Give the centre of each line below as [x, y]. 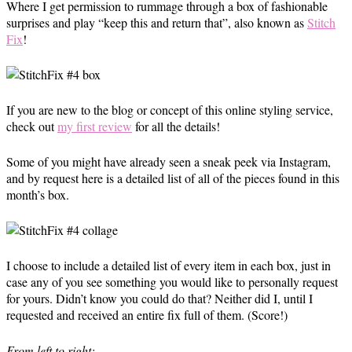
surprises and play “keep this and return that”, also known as [157, 22]
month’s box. [38, 194]
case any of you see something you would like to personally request [172, 282]
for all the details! [176, 126]
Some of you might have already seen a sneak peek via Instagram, [169, 161]
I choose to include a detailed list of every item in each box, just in [169, 265]
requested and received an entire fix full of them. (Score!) [147, 315]
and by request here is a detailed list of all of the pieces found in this [173, 178]
